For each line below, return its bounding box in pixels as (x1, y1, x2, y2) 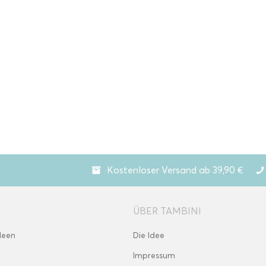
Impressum (133, 250, 175, 261)
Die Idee (133, 230, 164, 240)
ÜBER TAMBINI (133, 205, 201, 217)
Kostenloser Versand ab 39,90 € (107, 164, 243, 176)
